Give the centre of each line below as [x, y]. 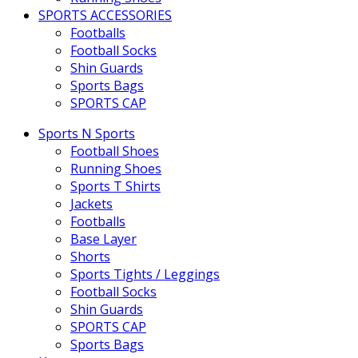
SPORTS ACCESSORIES [105, 15]
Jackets [91, 204]
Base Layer [103, 239]
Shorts [90, 257]
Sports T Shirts [115, 186]
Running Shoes [116, 169]
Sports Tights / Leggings [145, 274]
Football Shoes [115, 151]
